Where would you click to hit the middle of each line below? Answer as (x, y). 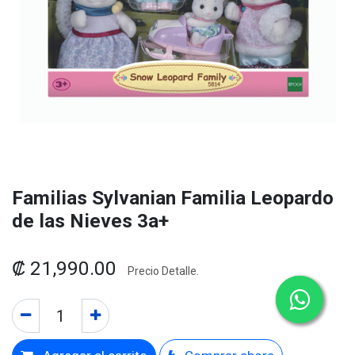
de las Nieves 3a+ (90, 221)
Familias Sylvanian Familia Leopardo (173, 198)
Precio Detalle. (163, 271)
